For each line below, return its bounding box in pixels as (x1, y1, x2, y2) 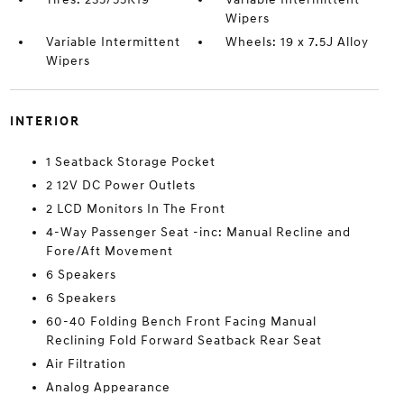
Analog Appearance (45, 380, 170, 395)
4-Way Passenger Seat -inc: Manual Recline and (45, 225, 351, 240)
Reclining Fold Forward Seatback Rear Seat (45, 333, 322, 348)
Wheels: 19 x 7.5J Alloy (225, 34, 370, 50)
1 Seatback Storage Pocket (45, 154, 216, 170)
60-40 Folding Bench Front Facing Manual (45, 314, 317, 329)
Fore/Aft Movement (45, 243, 173, 259)
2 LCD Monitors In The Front (45, 201, 225, 216)
